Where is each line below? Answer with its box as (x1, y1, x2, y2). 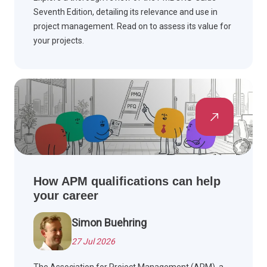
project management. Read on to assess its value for (33, 21, 231, 32)
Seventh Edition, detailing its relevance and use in (33, 7, 218, 17)
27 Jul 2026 (72, 237, 115, 247)
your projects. (33, 36, 84, 46)
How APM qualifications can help (33, 175, 221, 188)
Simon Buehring (72, 216, 147, 229)
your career (33, 189, 98, 203)
